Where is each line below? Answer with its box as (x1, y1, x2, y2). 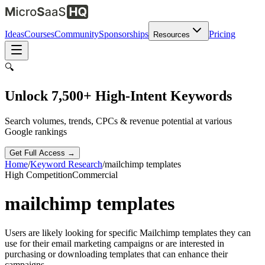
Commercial (72, 169, 118, 180)
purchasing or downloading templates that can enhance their (5, 248, 228, 259)
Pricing (209, 29, 235, 39)
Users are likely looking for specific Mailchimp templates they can (5, 227, 251, 238)
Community (54, 29, 99, 39)
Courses (24, 29, 54, 39)
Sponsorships (99, 29, 148, 39)
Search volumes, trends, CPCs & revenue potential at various (5, 115, 232, 126)
